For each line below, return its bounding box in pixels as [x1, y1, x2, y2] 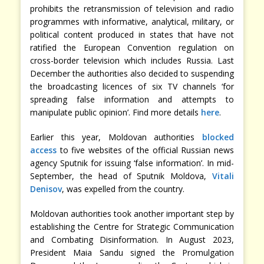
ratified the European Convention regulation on [30, 41, 234, 53]
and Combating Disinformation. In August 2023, [30, 233, 234, 245]
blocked [202, 131, 234, 143]
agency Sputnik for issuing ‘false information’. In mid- [30, 157, 234, 169]
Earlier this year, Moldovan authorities [30, 131, 202, 143]
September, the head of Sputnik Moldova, [30, 170, 212, 181]
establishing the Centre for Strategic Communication [30, 220, 234, 232]
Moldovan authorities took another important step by [30, 207, 234, 219]
